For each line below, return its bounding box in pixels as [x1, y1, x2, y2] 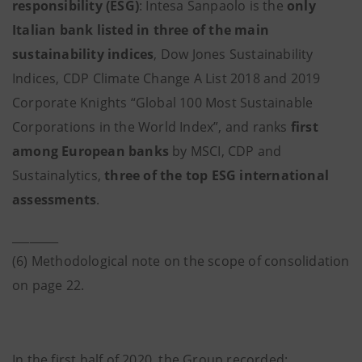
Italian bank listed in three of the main [12, 21, 269, 39]
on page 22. [12, 276, 85, 294]
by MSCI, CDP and [172, 142, 282, 160]
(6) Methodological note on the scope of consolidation [12, 252, 350, 270]
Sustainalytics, [12, 166, 105, 184]
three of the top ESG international [104, 166, 330, 184]
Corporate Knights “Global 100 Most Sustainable [12, 94, 314, 112]
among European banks [12, 142, 173, 160]
